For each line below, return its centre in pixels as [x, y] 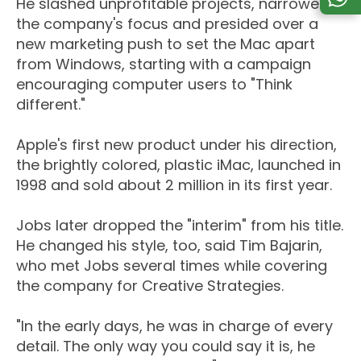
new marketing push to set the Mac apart [166, 44]
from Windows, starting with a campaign [164, 64]
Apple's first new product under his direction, [176, 145]
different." [51, 105]
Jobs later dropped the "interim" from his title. [180, 226]
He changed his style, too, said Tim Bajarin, [169, 246]
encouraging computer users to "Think [154, 85]
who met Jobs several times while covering [172, 266]
